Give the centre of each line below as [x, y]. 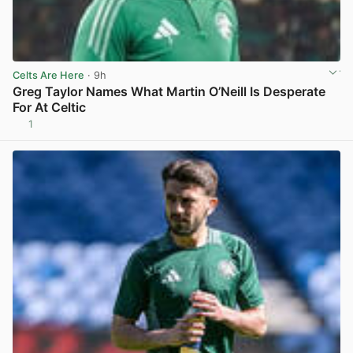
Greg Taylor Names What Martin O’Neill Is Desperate [169, 91]
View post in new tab [288, 130]
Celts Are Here [48, 75]
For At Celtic [49, 107]
